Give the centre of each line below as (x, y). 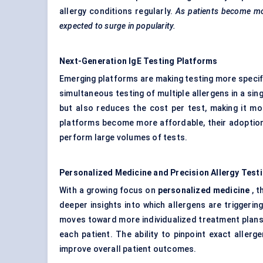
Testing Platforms (181, 61)
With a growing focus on (109, 190)
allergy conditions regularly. (118, 11)
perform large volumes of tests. (124, 138)
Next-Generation (93, 61)
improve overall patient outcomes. (128, 249)
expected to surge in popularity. (118, 26)
